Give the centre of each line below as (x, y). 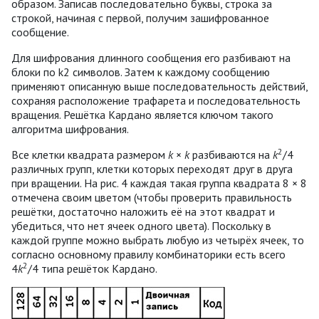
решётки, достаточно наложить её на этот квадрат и (143, 211)
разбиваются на (231, 154)
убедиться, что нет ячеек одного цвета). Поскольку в (141, 225)
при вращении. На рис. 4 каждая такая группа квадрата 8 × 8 (159, 183)
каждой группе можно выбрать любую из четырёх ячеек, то (158, 240)
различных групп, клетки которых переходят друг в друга (152, 168)
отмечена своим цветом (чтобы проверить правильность (152, 197)
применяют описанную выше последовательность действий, (159, 86)
